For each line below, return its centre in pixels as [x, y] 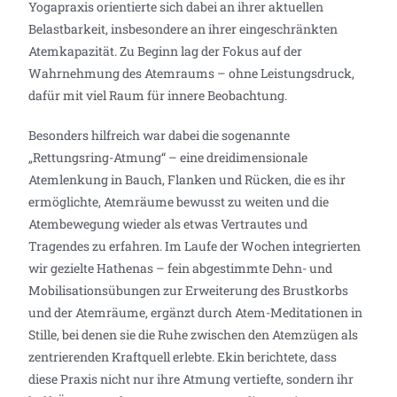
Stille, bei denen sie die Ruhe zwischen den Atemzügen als [194, 334]
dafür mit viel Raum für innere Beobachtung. [158, 95]
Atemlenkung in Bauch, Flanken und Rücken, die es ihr [187, 179]
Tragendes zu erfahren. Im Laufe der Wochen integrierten [195, 245]
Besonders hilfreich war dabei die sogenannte [160, 135]
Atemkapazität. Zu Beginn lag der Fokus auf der [166, 51]
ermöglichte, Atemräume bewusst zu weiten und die [179, 201]
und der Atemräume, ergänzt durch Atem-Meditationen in [196, 312]
